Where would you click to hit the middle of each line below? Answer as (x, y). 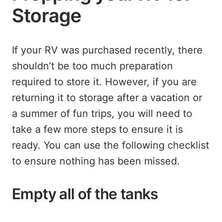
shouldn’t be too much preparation (92, 66)
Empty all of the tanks (85, 194)
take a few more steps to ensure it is (97, 129)
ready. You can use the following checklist (111, 145)
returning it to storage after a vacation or (107, 98)
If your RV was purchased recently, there (107, 50)
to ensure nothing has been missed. (96, 161)
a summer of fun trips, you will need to (102, 113)
